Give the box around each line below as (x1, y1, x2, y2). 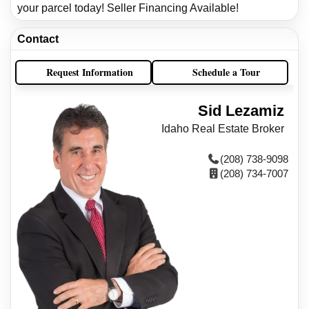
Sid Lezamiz (198, 102, 284, 120)
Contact (17, 33, 59, 46)
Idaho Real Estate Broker (161, 123, 284, 135)
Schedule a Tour (192, 65, 260, 80)
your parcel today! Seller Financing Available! (17, 1, 239, 14)
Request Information (46, 65, 133, 80)
